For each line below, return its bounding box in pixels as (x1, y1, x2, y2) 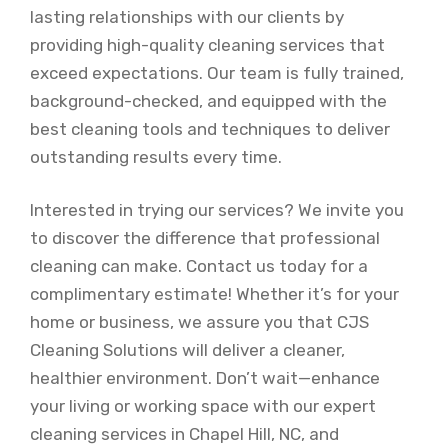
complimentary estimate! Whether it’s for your (30, 284, 399, 304)
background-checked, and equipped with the (30, 90, 387, 111)
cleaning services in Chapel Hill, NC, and (30, 424, 339, 444)
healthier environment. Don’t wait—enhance (30, 368, 380, 388)
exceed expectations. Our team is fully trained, (30, 62, 404, 83)
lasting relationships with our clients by (30, 6, 344, 27)
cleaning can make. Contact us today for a (30, 256, 368, 276)
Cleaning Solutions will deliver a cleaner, (30, 340, 345, 360)
